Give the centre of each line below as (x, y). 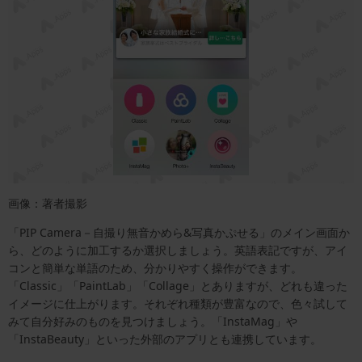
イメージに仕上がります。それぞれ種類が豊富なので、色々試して (178, 304)
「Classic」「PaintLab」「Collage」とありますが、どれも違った (178, 286)
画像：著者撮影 (48, 204)
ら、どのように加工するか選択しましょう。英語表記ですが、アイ (178, 250)
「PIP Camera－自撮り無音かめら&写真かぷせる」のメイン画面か (179, 233)
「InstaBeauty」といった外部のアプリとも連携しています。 (165, 339)
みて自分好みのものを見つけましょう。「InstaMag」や (153, 322)
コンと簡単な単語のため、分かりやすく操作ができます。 (155, 268)
